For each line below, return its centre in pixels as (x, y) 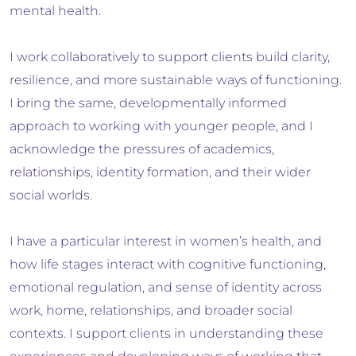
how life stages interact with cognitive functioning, (168, 265)
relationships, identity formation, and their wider (160, 172)
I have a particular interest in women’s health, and (166, 242)
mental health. (55, 11)
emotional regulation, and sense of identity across (166, 288)
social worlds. (51, 195)
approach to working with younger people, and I (161, 126)
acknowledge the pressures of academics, (142, 149)
